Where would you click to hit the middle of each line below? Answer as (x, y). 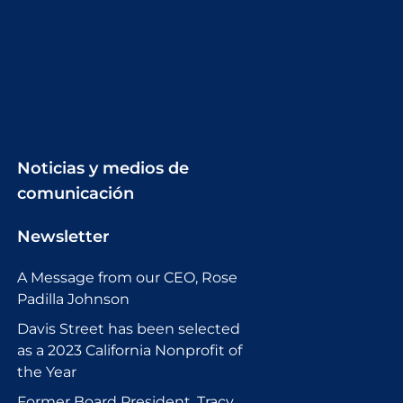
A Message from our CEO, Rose (127, 278)
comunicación (76, 194)
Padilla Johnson (73, 300)
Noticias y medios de (103, 169)
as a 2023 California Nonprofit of (130, 351)
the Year (47, 372)
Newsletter (63, 237)
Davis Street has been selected (129, 329)
